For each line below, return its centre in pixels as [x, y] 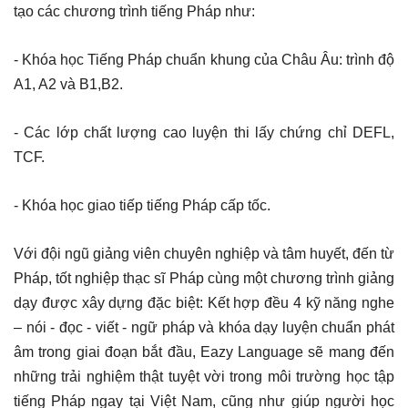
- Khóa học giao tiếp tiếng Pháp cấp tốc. [142, 205]
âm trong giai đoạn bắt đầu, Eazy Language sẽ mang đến [204, 352]
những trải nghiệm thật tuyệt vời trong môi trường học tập [204, 376]
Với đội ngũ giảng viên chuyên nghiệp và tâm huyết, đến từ [204, 253]
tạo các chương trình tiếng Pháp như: [134, 11]
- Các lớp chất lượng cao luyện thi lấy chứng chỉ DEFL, [204, 132]
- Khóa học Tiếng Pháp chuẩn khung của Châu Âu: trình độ [204, 59]
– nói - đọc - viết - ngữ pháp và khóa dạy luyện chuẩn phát [204, 327]
